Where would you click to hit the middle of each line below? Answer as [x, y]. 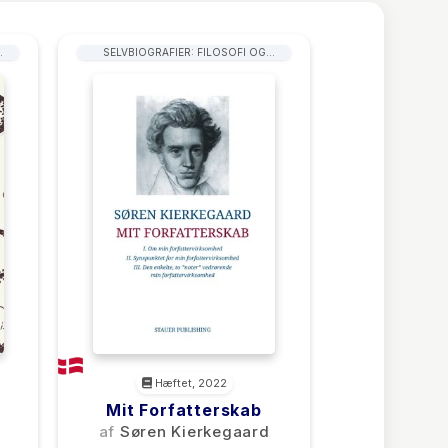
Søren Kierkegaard [194, 431]
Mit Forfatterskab [184, 410]
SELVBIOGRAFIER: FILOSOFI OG [184, 52]
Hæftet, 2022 [189, 383]
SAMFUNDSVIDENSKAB [184, 67]
